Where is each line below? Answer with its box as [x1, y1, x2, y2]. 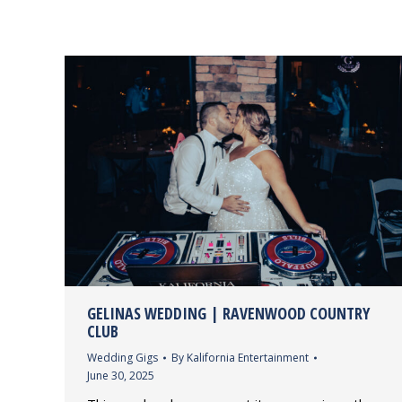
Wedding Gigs [87, 350, 158, 366]
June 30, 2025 [87, 368, 154, 384]
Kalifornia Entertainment [187, 350, 309, 366]
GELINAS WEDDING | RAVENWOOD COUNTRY [87, 302, 370, 325]
